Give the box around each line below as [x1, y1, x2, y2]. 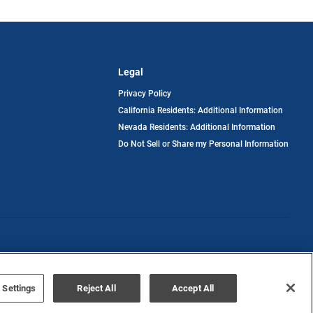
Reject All [77, 283, 116, 293]
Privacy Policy [118, 89, 171, 99]
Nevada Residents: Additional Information [118, 122, 275, 132]
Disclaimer [254, 254, 289, 262]
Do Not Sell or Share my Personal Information [118, 139, 289, 149]
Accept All [171, 283, 214, 293]
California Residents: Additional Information [118, 105, 283, 115]
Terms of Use [212, 254, 254, 262]
